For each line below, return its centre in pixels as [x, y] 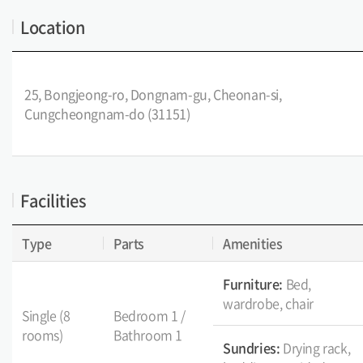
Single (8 [46, 315]
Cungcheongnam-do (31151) [107, 113]
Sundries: [253, 348]
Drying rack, [317, 348]
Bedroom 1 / [149, 315]
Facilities [53, 201]
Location [52, 27]
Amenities [253, 243]
